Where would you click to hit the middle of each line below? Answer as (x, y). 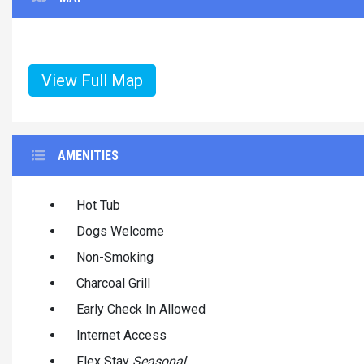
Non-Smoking (115, 257)
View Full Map (92, 80)
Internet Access (121, 335)
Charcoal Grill (113, 283)
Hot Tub (98, 205)
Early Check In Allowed (141, 309)
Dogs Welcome (120, 231)
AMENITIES (88, 155)
